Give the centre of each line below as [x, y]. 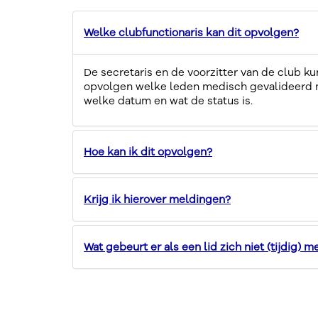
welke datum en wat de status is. [170, 101]
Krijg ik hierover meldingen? [157, 199]
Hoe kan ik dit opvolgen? [148, 152]
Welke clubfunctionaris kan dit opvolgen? [191, 33]
